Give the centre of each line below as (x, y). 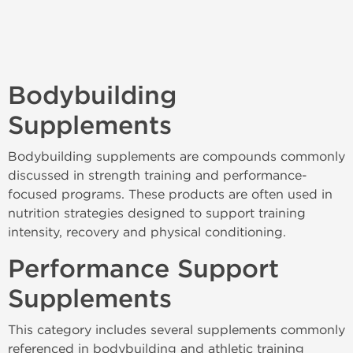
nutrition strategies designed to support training (157, 213)
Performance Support (143, 269)
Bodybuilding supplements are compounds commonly (176, 156)
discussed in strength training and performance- (158, 175)
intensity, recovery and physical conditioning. (147, 232)
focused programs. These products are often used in (170, 194)
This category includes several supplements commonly (176, 330)
